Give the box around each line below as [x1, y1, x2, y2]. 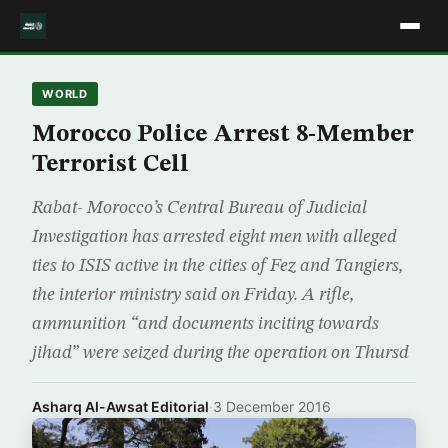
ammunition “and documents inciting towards [32, 315, 379, 333]
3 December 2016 [213, 398, 331, 415]
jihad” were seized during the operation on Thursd [32, 344, 409, 362]
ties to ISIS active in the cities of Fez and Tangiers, [32, 257, 403, 275]
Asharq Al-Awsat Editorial [32, 398, 209, 415]
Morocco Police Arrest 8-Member [32, 123, 414, 147]
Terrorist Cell [32, 153, 189, 177]
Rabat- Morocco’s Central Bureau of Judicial [32, 199, 367, 217]
